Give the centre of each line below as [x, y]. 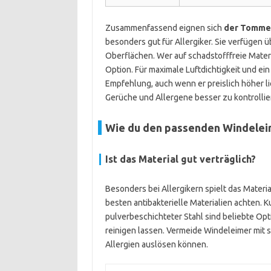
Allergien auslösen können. [156, 244]
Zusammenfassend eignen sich [164, 28]
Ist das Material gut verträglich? [180, 159]
